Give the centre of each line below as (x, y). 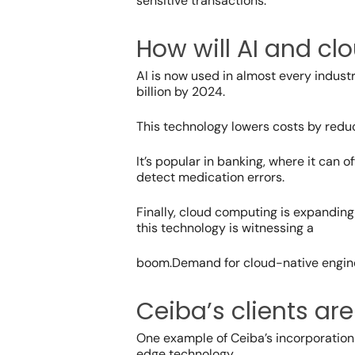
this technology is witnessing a (225, 228)
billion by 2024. (181, 92)
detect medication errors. (210, 177)
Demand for (208, 263)
